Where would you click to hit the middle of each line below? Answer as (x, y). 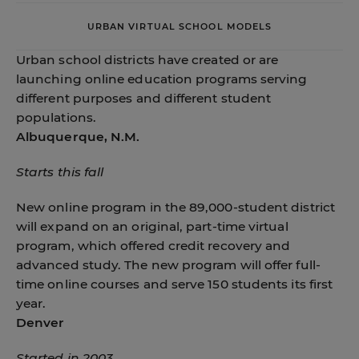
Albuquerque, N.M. (78, 137)
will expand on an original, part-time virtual (152, 226)
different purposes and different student (144, 98)
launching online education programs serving (162, 79)
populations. (56, 117)
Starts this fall (60, 172)
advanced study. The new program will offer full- (168, 265)
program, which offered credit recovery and (153, 246)
